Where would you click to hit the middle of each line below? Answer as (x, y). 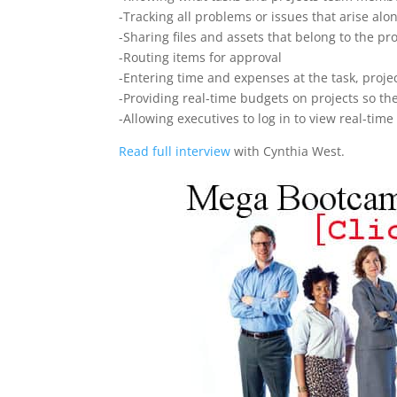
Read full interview (175, 151)
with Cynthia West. (288, 151)
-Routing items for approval (201, 57)
